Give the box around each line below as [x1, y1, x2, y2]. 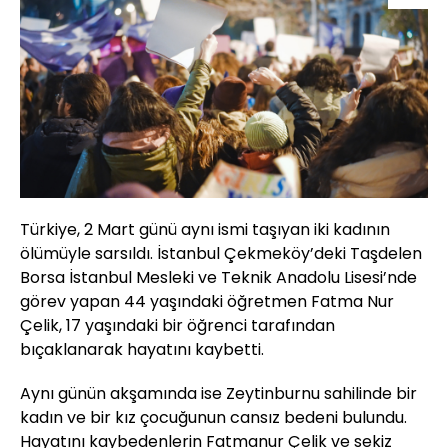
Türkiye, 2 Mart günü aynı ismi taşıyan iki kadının [20, 218, 390, 242]
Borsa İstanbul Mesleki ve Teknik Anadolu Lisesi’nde [20, 266, 417, 290]
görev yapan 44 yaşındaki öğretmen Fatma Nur [20, 290, 394, 314]
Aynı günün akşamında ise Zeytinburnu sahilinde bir [20, 382, 417, 406]
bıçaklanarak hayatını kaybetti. [20, 338, 264, 362]
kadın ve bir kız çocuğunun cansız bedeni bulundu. [20, 406, 407, 430]
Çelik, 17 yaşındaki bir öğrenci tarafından [20, 314, 335, 338]
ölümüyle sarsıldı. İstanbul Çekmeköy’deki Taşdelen [20, 242, 422, 266]
